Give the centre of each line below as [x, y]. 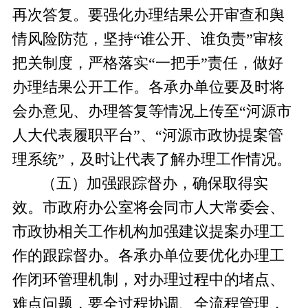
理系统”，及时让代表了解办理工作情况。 [152, 159]
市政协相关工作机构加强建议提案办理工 [148, 231]
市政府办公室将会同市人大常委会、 [163, 207]
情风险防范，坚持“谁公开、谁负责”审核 [147, 39]
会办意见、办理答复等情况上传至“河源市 [152, 111]
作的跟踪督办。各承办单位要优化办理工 [148, 255]
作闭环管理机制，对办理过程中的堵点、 [148, 279]
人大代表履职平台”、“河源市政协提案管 [147, 135]
